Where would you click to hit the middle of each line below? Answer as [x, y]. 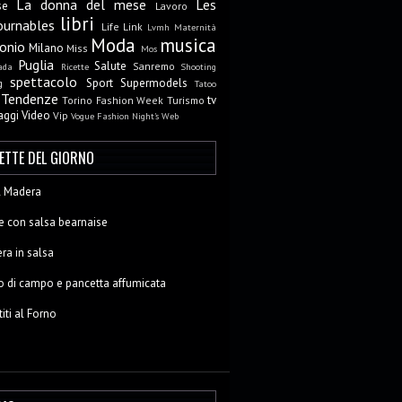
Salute [110, 66]
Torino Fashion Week [113, 100]
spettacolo [44, 82]
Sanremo [153, 66]
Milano [46, 48]
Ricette [74, 66]
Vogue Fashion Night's [115, 116]
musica [188, 45]
